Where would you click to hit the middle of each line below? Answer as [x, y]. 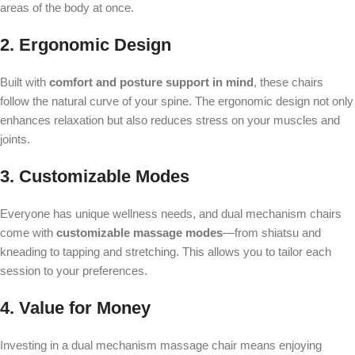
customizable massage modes [139, 233]
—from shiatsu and [272, 233]
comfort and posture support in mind [151, 82]
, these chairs [288, 82]
